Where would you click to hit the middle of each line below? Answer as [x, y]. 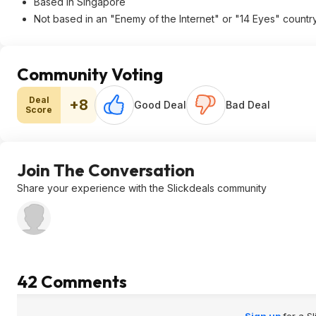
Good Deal [160, 105]
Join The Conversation [106, 170]
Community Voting [90, 74]
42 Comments [72, 281]
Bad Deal [248, 105]
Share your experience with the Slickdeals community [142, 188]
